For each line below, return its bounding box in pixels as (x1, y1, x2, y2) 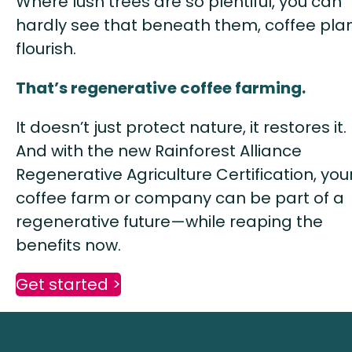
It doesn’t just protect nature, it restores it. (16, 115, 346, 138)
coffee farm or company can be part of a (16, 186, 344, 209)
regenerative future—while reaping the (16, 210, 323, 233)
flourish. (16, 37, 76, 60)
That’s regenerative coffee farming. (16, 76, 306, 99)
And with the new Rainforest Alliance (16, 139, 302, 162)
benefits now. (16, 233, 121, 256)
